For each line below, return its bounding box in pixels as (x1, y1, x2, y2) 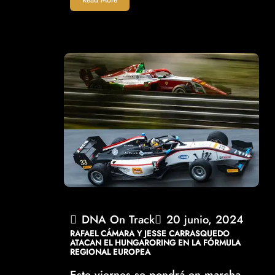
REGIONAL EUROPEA (70, 246, 151, 258)
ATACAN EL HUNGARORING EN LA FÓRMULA (70, 237, 241, 249)
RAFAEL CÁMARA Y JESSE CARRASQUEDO (70, 228, 230, 240)
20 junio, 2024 (166, 211, 244, 228)
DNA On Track (82, 211, 155, 228)
